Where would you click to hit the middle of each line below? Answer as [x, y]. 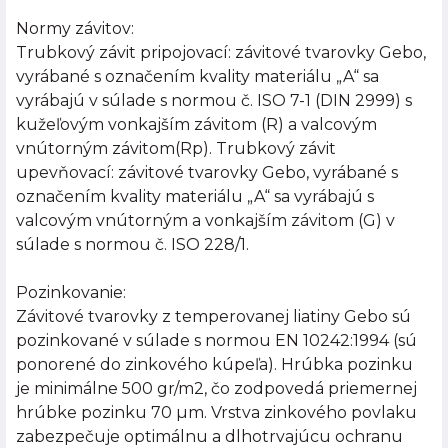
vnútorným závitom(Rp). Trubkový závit [176, 149]
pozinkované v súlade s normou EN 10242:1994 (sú [216, 341]
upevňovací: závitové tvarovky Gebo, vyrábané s [207, 173]
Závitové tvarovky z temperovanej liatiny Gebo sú [213, 317]
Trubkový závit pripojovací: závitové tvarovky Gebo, [221, 53]
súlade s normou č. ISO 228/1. [132, 245]
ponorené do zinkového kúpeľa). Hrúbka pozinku [214, 365]
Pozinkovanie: [71, 293]
